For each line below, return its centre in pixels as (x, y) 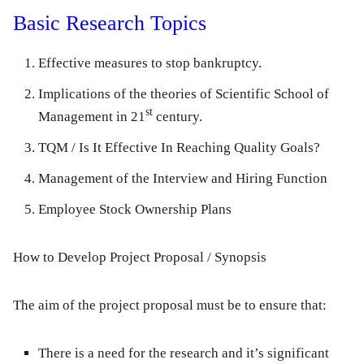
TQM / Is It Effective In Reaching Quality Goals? (179, 148)
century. (178, 117)
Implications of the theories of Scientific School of (184, 94)
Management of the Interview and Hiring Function (183, 179)
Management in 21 (92, 117)
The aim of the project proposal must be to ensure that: (170, 305)
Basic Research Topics (110, 24)
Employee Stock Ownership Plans (135, 210)
